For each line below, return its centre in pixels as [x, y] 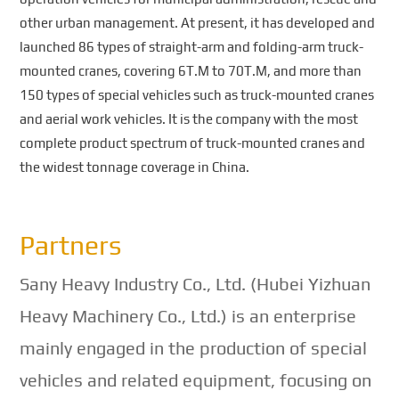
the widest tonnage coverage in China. [135, 167]
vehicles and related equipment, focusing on [196, 380]
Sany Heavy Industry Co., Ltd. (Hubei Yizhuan [195, 284]
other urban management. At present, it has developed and [198, 23]
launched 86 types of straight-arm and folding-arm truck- [192, 47]
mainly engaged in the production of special [194, 348]
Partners [71, 246]
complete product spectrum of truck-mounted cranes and [193, 143]
